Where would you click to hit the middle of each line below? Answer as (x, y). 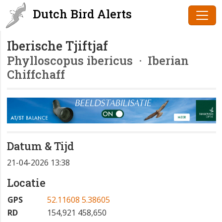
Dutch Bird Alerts (81, 14)
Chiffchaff (36, 74)
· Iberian (161, 60)
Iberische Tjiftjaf (57, 46)
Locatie (26, 183)
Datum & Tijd (40, 146)
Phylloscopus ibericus (70, 60)
